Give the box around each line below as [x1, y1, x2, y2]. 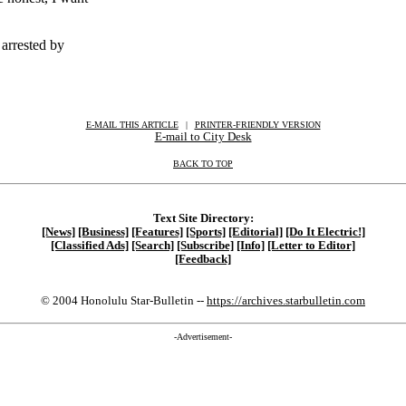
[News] [41, 225, 75, 238]
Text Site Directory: [152, 211, 254, 225]
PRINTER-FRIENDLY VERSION [194, 120, 321, 130]
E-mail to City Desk [154, 130, 252, 143]
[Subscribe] [177, 238, 234, 252]
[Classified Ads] [51, 238, 129, 252]
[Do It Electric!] [285, 225, 365, 238]
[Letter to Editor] [267, 238, 355, 252]
